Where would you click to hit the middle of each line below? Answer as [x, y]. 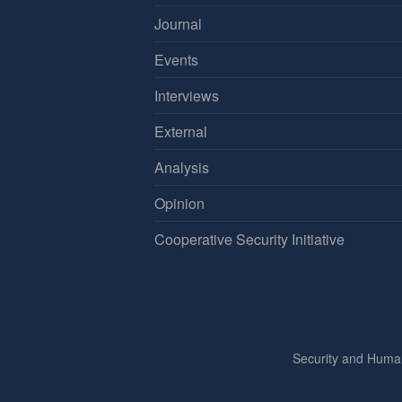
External [181, 131]
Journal [178, 23]
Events [176, 59]
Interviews [187, 95]
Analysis [182, 167]
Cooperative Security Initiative [249, 239]
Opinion [179, 203]
